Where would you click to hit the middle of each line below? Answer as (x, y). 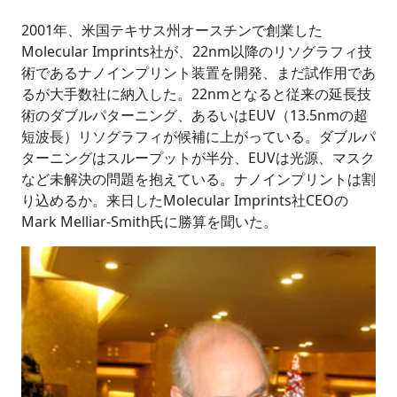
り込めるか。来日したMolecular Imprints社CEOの (185, 201)
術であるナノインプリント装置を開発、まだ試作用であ (198, 73)
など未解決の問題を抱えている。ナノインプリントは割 (198, 179)
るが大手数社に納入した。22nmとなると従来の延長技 (196, 94)
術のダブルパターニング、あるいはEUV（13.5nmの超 (195, 116)
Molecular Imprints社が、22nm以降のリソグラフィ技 (197, 52)
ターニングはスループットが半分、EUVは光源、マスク (198, 158)
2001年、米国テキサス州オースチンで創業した (172, 31)
